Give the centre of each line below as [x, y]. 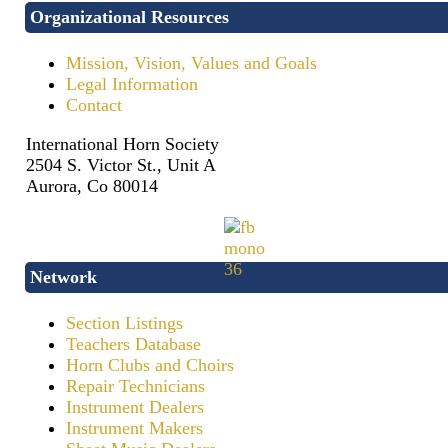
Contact [94, 105]
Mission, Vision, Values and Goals [191, 63]
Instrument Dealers [135, 407]
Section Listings [124, 323]
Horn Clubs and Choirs [150, 365]
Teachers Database [133, 344]
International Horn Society [122, 143]
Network [63, 276]
